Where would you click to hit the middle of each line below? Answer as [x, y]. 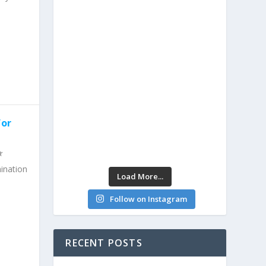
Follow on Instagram [148, 199]
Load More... [140, 176]
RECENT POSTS [104, 243]
